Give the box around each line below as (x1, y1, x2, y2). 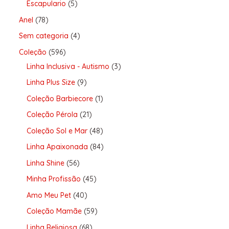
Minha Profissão (26, 174, 81, 184)
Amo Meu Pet (26, 190, 71, 200)
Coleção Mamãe (26, 207, 82, 216)
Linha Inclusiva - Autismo (26, 61, 109, 71)
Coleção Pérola (26, 110, 78, 120)
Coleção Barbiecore (26, 94, 93, 103)
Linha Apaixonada (26, 142, 88, 152)
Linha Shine (26, 158, 64, 168)
